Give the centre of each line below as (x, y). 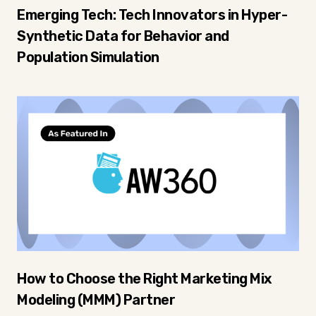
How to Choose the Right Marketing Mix (145, 279)
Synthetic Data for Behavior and (123, 36)
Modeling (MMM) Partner (96, 300)
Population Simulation (88, 57)
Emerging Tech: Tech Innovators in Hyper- (152, 15)
